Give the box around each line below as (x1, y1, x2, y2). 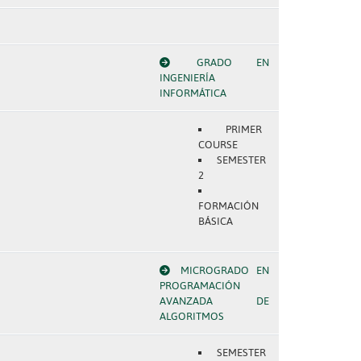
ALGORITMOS (159, 310, 224, 322)
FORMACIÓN (197, 200, 259, 212)
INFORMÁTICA (159, 87, 226, 99)
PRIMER (226, 123, 263, 135)
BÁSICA (197, 215, 233, 227)
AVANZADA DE (159, 295, 269, 307)
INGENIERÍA (159, 72, 215, 84)
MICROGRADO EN (180, 264, 269, 276)
